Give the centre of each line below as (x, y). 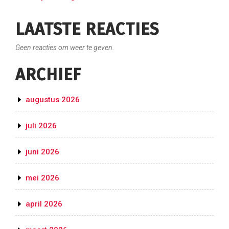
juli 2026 (41, 126)
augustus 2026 (53, 100)
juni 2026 (42, 152)
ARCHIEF (48, 75)
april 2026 (44, 204)
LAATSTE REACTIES (87, 29)
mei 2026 (42, 178)
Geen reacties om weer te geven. (65, 48)
